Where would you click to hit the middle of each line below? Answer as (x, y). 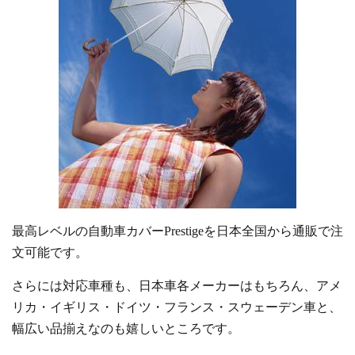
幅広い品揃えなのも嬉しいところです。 (126, 328)
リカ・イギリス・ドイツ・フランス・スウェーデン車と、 (177, 307)
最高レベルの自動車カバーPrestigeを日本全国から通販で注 (177, 231)
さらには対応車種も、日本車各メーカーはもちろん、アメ (177, 286)
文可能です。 (50, 252)
